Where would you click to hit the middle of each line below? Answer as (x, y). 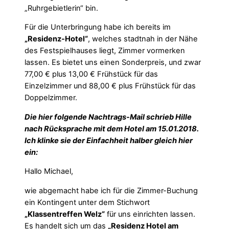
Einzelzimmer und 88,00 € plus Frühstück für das (110, 86)
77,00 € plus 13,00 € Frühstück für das (91, 74)
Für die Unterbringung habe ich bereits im (98, 27)
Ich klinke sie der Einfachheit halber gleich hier (109, 140)
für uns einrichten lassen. (150, 214)
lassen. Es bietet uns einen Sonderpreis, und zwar (113, 63)
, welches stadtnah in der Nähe (143, 39)
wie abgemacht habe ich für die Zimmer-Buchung (111, 191)
